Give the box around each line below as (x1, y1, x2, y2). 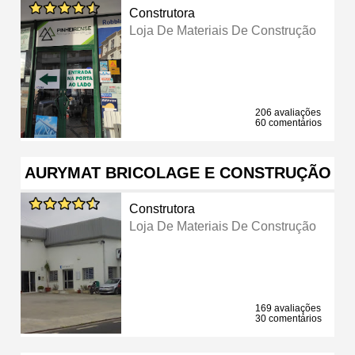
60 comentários (255, 116, 322, 128)
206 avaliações (255, 106, 321, 118)
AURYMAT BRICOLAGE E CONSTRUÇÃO (24, 163, 331, 181)
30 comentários (255, 312, 322, 324)
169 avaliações (255, 302, 321, 314)
